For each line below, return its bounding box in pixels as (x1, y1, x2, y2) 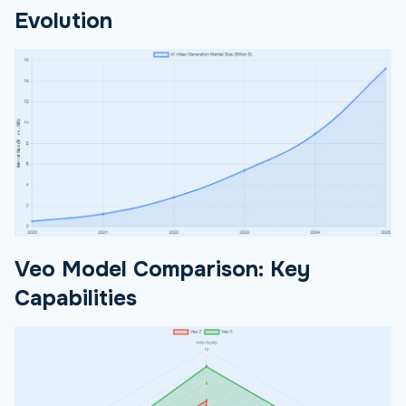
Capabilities (14, 285, 137, 313)
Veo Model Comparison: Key (14, 256, 310, 284)
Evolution (14, 6, 112, 34)
